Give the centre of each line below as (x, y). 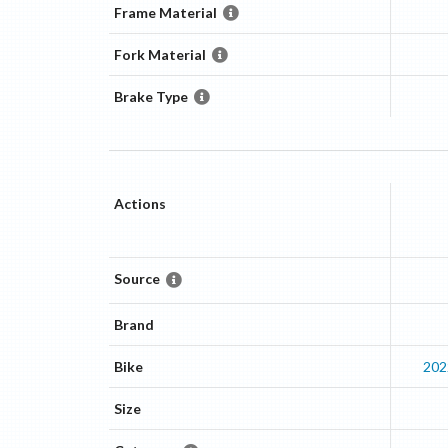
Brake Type (150, 96)
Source (136, 279)
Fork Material (159, 54)
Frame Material (165, 12)
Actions (139, 203)
